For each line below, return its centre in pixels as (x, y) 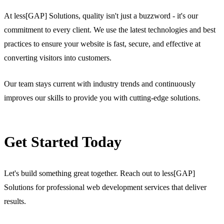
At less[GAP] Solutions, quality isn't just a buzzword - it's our (101, 15)
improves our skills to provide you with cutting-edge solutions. (102, 97)
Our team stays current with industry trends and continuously (100, 83)
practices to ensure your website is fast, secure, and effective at (102, 43)
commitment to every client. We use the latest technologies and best (110, 29)
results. (15, 201)
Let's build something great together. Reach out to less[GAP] (99, 173)
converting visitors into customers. (58, 57)
